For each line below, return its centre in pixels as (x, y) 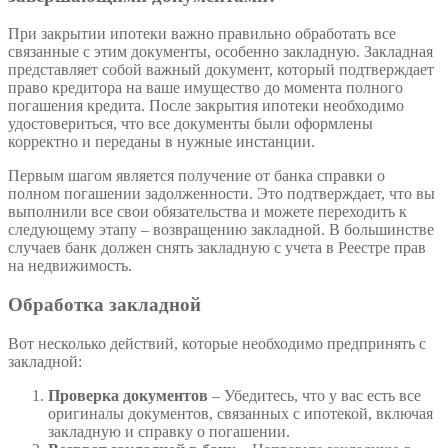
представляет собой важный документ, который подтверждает (221, 70)
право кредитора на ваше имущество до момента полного (205, 88)
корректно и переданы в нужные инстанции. (161, 142)
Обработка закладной (104, 305)
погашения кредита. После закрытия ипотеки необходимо (206, 106)
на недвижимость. (70, 266)
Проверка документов (128, 395)
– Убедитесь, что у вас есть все (314, 395)
